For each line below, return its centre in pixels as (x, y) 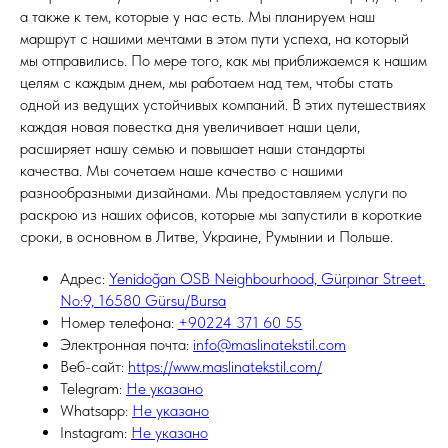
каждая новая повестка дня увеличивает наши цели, (190, 126)
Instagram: (95, 432)
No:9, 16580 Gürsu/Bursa (143, 300)
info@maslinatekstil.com (269, 344)
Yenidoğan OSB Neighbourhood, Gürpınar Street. (267, 278)
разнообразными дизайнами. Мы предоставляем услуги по (213, 192)
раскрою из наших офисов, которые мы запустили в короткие (221, 214)
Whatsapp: (96, 410)
